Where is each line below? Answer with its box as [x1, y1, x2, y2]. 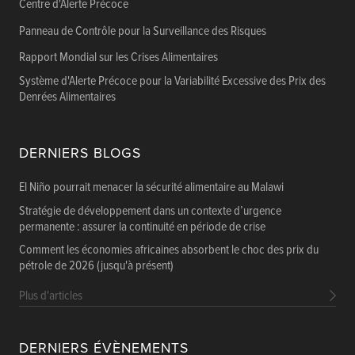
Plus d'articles [19, 288, 82, 305]
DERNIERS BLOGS [19, 145, 141, 162]
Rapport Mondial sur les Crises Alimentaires [19, 49, 218, 67]
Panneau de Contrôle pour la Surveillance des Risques [19, 22, 266, 40]
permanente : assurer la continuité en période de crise [19, 218, 265, 235]
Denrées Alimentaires [19, 89, 116, 106]
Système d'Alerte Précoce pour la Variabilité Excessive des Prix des [19, 73, 326, 90]
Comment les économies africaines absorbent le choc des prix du [19, 242, 319, 259]
